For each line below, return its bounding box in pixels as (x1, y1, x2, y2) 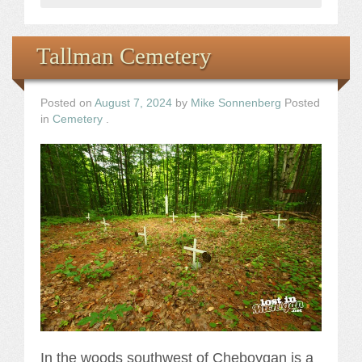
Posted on (40, 96, 95, 109)
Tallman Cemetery (36, 42, 212, 69)
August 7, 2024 (95, 96, 172, 109)
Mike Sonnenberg (191, 96, 281, 109)
